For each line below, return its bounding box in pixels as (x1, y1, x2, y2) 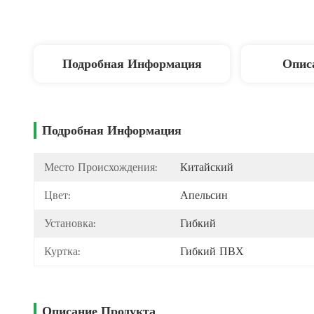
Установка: (44, 217, 95, 230)
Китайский (180, 161, 233, 174)
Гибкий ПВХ (180, 245, 244, 258)
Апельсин (180, 189, 228, 202)
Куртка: (44, 245, 80, 258)
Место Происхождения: (44, 161, 157, 174)
